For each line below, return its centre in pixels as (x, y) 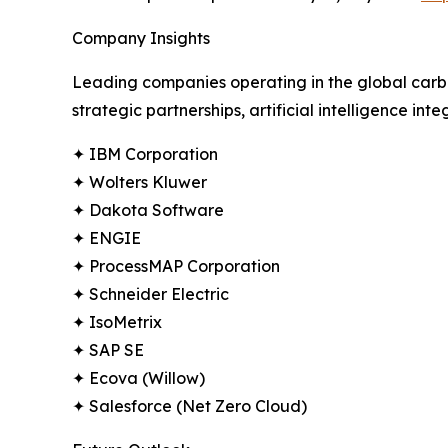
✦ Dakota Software (148, 209)
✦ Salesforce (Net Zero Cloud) (189, 405)
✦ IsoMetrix (117, 321)
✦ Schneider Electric (150, 293)
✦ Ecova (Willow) (138, 377)
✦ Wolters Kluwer (139, 181)
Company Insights (141, 37)
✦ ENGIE (106, 237)
